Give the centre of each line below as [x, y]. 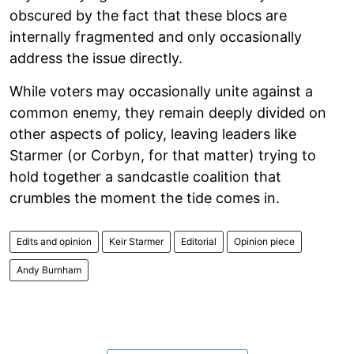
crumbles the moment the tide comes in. [145, 198]
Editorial [199, 241]
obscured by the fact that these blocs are [148, 15]
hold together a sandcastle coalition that [145, 176]
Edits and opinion [54, 241]
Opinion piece [264, 241]
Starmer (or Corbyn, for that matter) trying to [163, 155]
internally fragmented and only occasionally [156, 36]
